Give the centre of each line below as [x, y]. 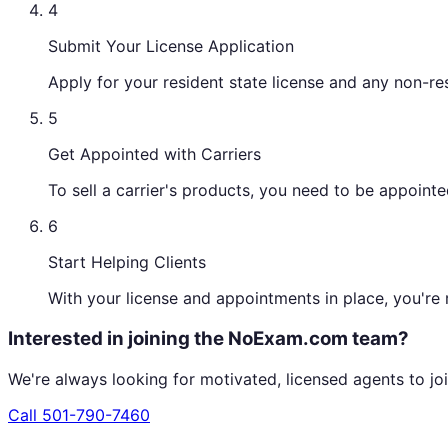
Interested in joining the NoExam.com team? [208, 339]
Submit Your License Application [171, 46]
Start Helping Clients [127, 262]
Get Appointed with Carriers [154, 154]
